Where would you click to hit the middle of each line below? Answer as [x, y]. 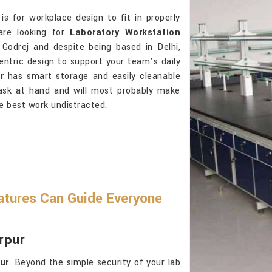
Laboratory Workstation [125, 32]
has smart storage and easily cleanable [92, 76]
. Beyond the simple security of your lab [94, 263]
